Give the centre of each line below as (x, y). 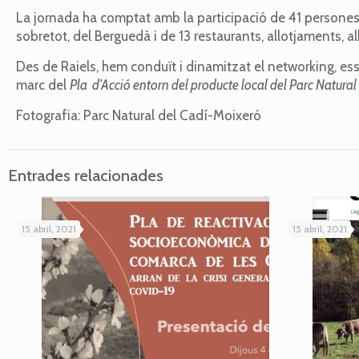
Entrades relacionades (86, 175)
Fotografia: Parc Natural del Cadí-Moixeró (139, 116)
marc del (43, 85)
